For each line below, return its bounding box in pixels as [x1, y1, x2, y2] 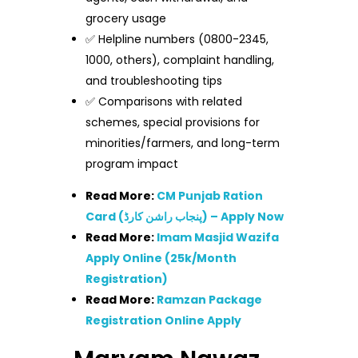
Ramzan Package [157, 292, 263, 308]
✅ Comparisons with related [86, 93, 243, 109]
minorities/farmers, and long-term [86, 135, 280, 151]
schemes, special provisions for [86, 114, 261, 130]
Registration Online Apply [86, 312, 242, 328]
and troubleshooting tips [86, 73, 223, 89]
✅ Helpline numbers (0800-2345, [86, 31, 269, 47]
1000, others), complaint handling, [86, 52, 275, 68]
